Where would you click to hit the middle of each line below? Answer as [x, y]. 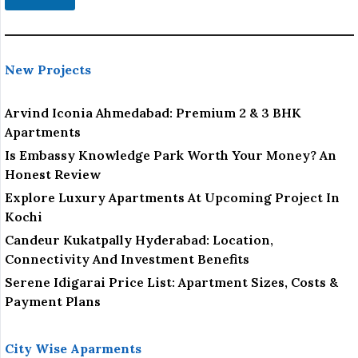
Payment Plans [53, 302]
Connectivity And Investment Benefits [127, 259]
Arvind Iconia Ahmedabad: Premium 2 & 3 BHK [153, 113]
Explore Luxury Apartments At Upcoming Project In [172, 198]
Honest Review [53, 175]
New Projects [48, 70]
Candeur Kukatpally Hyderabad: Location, [139, 240]
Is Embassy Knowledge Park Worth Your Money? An [171, 155]
